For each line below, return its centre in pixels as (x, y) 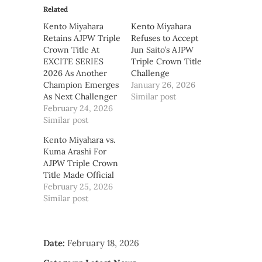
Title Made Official (79, 175)
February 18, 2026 (103, 243)
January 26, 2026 (163, 85)
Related (56, 9)
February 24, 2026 (78, 108)
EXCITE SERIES (73, 62)
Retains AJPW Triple (82, 38)
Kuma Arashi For (75, 152)
